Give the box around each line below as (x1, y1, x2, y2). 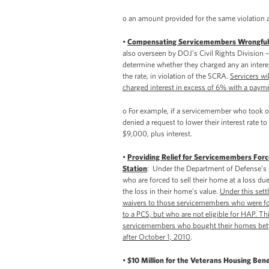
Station (122, 163, 147, 173)
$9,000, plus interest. (122, 128, 192, 138)
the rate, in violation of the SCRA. (122, 71, 230, 80)
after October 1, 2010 (122, 232, 190, 241)
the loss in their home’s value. (122, 186, 220, 196)
